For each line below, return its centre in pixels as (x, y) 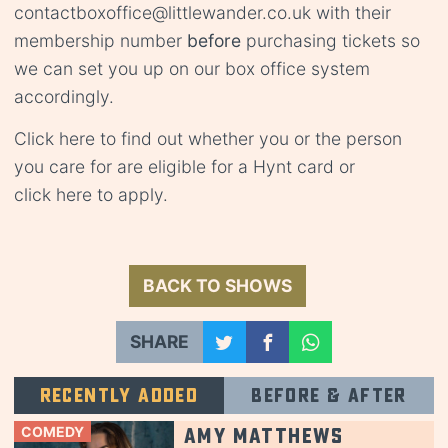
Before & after (329, 395)
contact (45, 13)
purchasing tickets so (330, 41)
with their (351, 13)
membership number (100, 41)
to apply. (130, 195)
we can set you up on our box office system (192, 69)
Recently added (119, 395)
